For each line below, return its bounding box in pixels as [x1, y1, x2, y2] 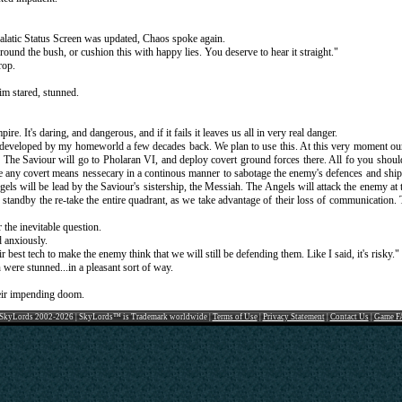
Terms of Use [212, 312, 258, 321]
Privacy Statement [262, 312, 325, 321]
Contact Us [329, 312, 369, 321]
